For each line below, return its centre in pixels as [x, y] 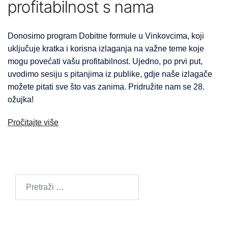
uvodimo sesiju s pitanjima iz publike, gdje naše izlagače [110, 74]
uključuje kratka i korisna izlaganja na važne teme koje [106, 49]
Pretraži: [30, 181]
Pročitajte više [33, 123]
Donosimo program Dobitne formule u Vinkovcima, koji [106, 36]
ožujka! [21, 100]
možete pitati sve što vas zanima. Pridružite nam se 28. [106, 87]
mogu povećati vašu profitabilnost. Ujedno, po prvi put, [105, 62]
